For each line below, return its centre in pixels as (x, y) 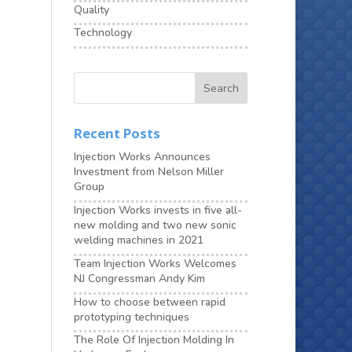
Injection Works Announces (142, 157)
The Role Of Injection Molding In (154, 340)
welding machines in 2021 (139, 240)
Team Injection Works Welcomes (155, 263)
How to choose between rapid (150, 302)
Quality (92, 9)
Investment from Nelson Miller (149, 172)
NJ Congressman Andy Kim (139, 278)
